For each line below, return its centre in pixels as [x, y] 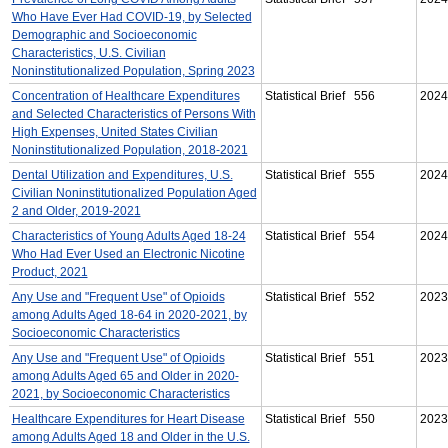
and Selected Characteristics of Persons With [133, 113]
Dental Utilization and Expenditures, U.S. [122, 174]
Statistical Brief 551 [319, 357]
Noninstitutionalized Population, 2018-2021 [129, 149]
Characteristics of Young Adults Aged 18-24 [128, 235]
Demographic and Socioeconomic [104, 34]
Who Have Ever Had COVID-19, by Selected [131, 16]
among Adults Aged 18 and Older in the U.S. [130, 436]
